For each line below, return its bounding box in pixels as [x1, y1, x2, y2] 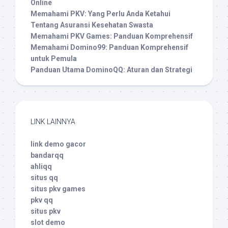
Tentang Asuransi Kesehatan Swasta [31, 21, 153, 30]
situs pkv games [31, 185, 85, 193]
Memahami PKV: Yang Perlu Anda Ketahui [31, 10, 170, 18]
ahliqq [31, 162, 52, 171]
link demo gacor [31, 140, 86, 149]
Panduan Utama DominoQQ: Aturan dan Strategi [31, 66, 192, 74]
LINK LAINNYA [31, 118, 75, 126]
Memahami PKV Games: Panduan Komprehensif [31, 32, 193, 41]
